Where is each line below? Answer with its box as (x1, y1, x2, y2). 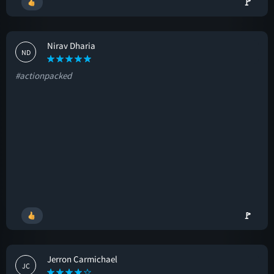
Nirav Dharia (47, 40, 95, 51)
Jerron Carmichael (47, 253, 117, 265)
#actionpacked (15, 70, 72, 81)
